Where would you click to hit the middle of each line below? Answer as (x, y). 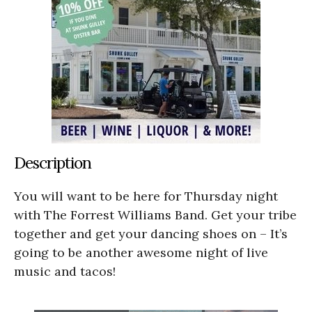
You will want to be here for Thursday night (146, 196)
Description (53, 162)
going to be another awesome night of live (141, 252)
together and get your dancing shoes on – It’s (151, 233)
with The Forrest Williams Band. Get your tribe (155, 214)
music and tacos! (65, 271)
